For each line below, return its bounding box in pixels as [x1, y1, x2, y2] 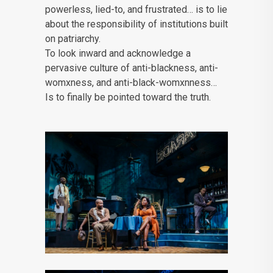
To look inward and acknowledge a [45, 48, 191, 60]
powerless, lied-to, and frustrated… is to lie [45, 4, 227, 16]
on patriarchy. [45, 33, 101, 45]
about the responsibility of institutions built [45, 18, 228, 30]
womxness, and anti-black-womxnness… [45, 77, 217, 89]
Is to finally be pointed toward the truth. [45, 91, 211, 104]
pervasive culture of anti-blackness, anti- [45, 62, 218, 74]
